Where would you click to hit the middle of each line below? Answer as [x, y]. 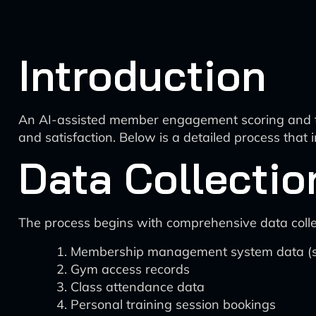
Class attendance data [138, 287]
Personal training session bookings [173, 304]
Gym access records [130, 269]
